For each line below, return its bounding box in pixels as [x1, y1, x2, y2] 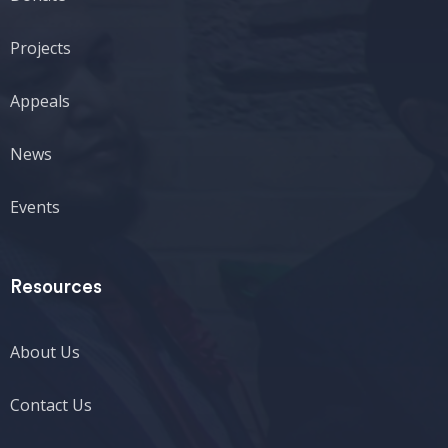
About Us [10, 341, 80, 363]
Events [10, 196, 60, 218]
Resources [10, 278, 102, 297]
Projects [10, 37, 71, 59]
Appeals [10, 90, 70, 112]
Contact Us [10, 394, 92, 416]
